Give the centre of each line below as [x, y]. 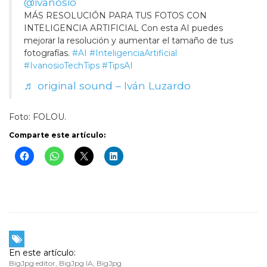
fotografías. [48, 53]
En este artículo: [42, 253]
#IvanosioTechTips [62, 66]
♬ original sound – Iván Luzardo [107, 86]
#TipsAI [117, 66]
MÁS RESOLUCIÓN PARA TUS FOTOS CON [115, 16]
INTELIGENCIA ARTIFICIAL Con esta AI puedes [123, 28]
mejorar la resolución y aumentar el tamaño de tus [128, 41]
